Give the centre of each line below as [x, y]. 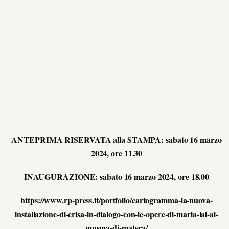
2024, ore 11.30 [117, 153]
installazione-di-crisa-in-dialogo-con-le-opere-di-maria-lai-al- [117, 214]
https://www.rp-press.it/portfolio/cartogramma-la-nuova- [117, 200]
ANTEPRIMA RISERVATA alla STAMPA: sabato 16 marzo [117, 139]
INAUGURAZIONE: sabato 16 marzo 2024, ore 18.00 [117, 177]
